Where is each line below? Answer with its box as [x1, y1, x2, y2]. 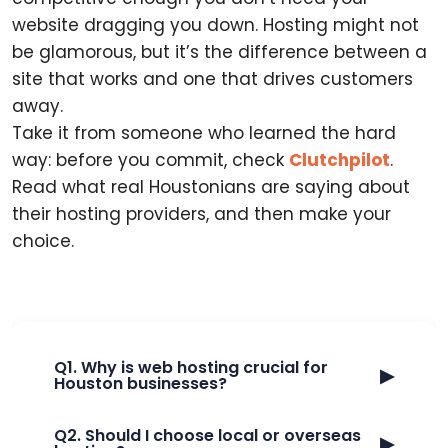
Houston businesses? [54, 372, 227, 395]
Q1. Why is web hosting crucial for [54, 356, 328, 379]
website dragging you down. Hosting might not [12, 13, 419, 37]
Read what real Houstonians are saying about [12, 175, 410, 199]
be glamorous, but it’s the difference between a [12, 40, 427, 64]
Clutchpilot [289, 148, 390, 172]
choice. [12, 229, 74, 253]
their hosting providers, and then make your [12, 202, 391, 226]
